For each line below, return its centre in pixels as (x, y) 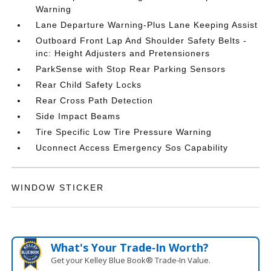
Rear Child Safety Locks (89, 84)
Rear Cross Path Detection (95, 100)
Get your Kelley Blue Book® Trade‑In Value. (130, 260)
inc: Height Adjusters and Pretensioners (123, 53)
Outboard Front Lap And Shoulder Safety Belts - (142, 40)
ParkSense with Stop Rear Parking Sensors (131, 69)
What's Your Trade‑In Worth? (129, 247)
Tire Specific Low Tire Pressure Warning (124, 132)
